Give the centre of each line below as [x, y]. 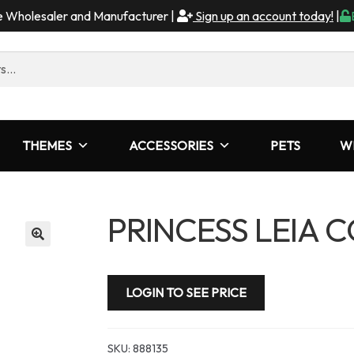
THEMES [47, 145]
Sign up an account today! [263, 16]
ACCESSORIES [171, 145]
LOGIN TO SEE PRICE [186, 292]
